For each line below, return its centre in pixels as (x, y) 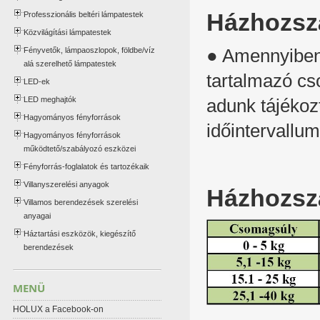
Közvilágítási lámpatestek (67, 32)
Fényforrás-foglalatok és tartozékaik (86, 166)
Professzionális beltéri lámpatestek (83, 14)
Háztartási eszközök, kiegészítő (79, 234)
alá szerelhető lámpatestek (70, 64)
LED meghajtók (50, 99)
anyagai (37, 216)
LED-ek (36, 81)
